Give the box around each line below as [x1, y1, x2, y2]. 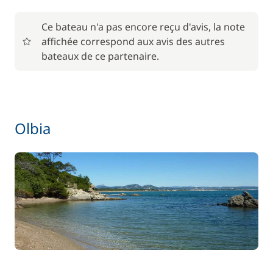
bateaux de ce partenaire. [41, 49, 159, 63]
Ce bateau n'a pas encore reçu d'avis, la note [41, 20, 245, 34]
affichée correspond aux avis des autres [41, 35, 225, 48]
